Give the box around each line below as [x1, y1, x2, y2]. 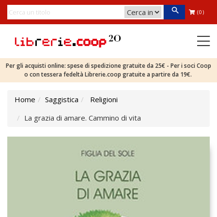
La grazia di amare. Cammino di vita [24, 113, 141, 123]
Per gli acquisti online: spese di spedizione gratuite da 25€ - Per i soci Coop [6, 62, 211, 70]
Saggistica [45, 94, 78, 104]
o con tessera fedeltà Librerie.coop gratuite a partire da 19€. [24, 70, 193, 78]
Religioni [90, 94, 118, 104]
